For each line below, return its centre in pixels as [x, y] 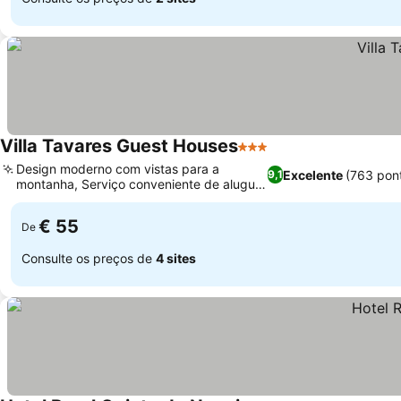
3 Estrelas [271, 156]
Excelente [312, 175]
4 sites [176, 258]
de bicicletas [53, 199]
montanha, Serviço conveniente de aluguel [141, 184]
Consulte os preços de [89, 258]
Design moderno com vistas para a [118, 169]
